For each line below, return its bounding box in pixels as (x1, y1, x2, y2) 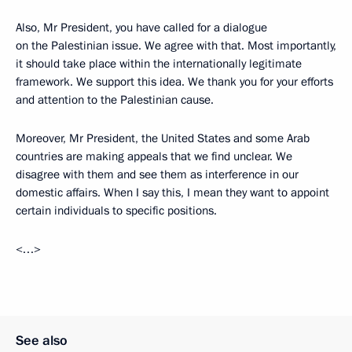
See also (16, 332, 68, 350)
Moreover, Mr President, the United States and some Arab (16, 130, 310, 146)
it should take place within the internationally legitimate (16, 56, 302, 71)
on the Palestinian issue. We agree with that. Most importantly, (16, 38, 336, 53)
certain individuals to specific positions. (16, 203, 217, 218)
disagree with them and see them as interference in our (16, 167, 299, 182)
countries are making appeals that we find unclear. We (16, 148, 292, 164)
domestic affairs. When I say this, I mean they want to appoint (16, 185, 329, 200)
